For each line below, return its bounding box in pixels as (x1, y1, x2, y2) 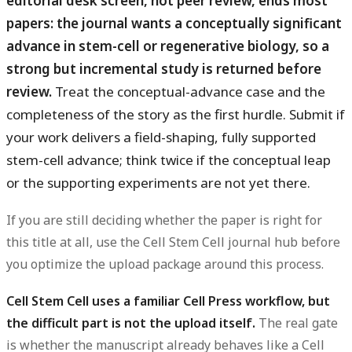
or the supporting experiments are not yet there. (6, 173, 310, 192)
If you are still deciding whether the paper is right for (6, 211, 322, 229)
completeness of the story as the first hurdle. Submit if (6, 104, 345, 123)
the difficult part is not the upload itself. (6, 314, 255, 332)
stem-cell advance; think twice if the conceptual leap (6, 150, 331, 169)
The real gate (255, 314, 338, 332)
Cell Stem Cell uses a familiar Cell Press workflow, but (6, 292, 330, 310)
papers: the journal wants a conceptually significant (6, 13, 342, 32)
